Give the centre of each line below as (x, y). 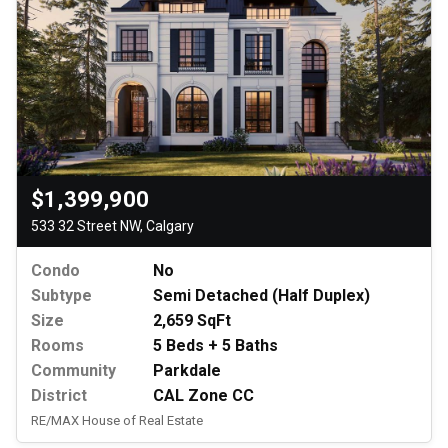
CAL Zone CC (203, 396)
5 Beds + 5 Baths (215, 346)
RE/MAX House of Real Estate (117, 421)
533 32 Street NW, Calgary (112, 226)
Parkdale (187, 371)
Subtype (61, 296)
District (59, 396)
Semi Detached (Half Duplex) (261, 296)
